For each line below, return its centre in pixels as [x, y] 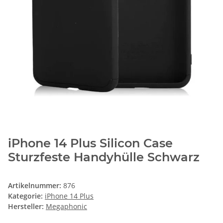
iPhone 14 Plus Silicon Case [90, 143]
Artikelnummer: [36, 186]
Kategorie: [26, 196]
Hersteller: [26, 207]
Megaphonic [66, 207]
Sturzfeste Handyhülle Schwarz [104, 157]
